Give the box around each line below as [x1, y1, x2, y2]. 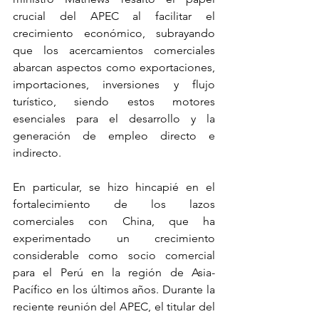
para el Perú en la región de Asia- [13, 265, 215, 279]
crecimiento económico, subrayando [13, 26, 215, 40]
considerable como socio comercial [13, 248, 215, 262]
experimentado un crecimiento [13, 231, 215, 245]
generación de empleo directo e [13, 128, 215, 142]
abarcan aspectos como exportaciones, [13, 60, 215, 74]
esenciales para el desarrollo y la [13, 111, 215, 125]
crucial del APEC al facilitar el [13, 9, 215, 23]
